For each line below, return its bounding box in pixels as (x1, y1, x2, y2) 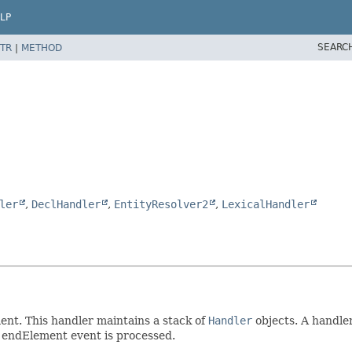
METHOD (21, 42, 62, 53)
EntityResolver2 (114, 197, 208, 211)
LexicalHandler (222, 197, 310, 211)
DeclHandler (31, 197, 101, 211)
